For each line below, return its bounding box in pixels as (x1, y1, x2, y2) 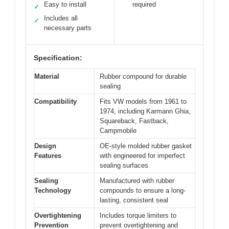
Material (34, 73, 59, 81)
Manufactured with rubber (100, 177, 174, 185)
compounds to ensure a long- (100, 187, 186, 195)
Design (34, 142, 56, 150)
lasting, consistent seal (100, 196, 168, 204)
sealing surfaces (100, 162, 148, 170)
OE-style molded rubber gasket (100, 142, 192, 150)
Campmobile (100, 127, 136, 135)
